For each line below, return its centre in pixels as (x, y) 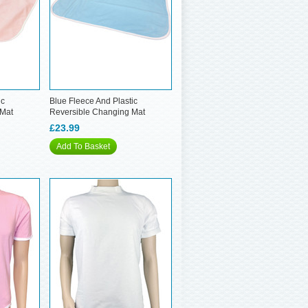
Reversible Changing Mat (97, 112)
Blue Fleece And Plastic (93, 101)
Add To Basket (83, 146)
